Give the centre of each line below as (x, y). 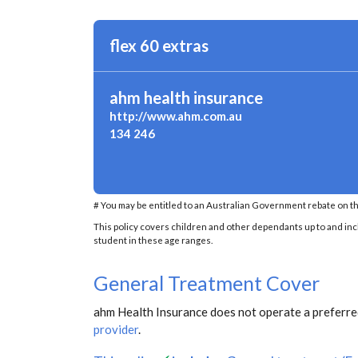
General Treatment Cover (207, 282)
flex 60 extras (159, 46)
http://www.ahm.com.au (176, 116)
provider (116, 329)
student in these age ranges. (153, 240)
